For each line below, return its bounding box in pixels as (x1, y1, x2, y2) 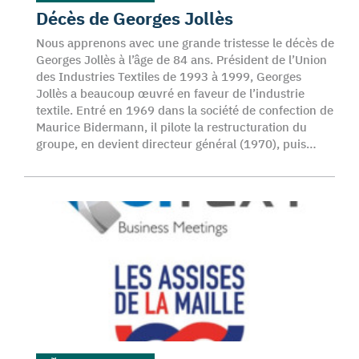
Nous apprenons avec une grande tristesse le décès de (36, 35, 334, 50)
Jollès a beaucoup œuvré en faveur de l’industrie (36, 86, 305, 101)
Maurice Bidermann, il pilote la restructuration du (36, 119, 307, 135)
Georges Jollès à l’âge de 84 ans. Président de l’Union (36, 52, 327, 67)
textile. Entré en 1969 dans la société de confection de (36, 103, 333, 118)
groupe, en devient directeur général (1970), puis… (36, 136, 317, 151)
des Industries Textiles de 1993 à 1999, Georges (36, 69, 301, 84)
